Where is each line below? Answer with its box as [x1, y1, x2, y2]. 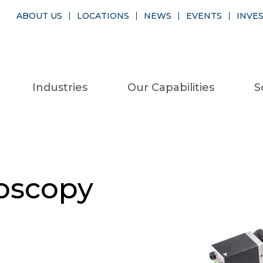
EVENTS [186, 11, 222, 21]
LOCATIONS [77, 11, 130, 21]
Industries [32, 81, 88, 94]
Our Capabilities [127, 81, 215, 94]
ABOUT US [16, 11, 63, 21]
